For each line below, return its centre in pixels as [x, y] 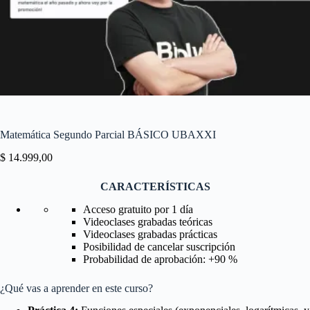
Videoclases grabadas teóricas [148, 221]
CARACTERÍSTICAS [155, 186]
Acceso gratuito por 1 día [138, 209]
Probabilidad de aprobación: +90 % [160, 259]
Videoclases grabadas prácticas [150, 234]
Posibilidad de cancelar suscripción [159, 246]
